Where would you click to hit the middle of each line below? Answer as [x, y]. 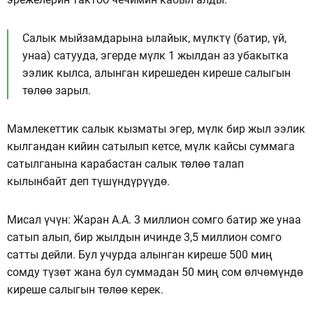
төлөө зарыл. [57, 90]
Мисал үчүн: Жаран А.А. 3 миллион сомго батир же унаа [154, 219]
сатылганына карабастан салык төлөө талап [125, 163]
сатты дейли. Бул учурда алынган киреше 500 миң [140, 254]
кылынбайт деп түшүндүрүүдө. [88, 181]
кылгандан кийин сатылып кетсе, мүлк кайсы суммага [151, 146]
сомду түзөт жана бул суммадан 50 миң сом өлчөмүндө [155, 272]
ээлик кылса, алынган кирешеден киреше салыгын [156, 73]
